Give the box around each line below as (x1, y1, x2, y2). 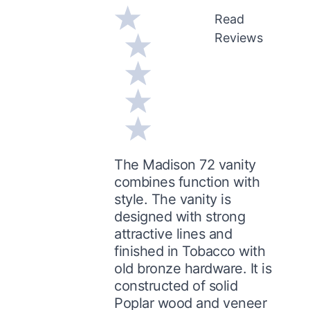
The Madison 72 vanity (114, 156, 256, 173)
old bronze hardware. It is (114, 259, 272, 277)
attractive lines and (114, 225, 232, 242)
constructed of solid (114, 277, 238, 294)
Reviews (214, 30, 263, 45)
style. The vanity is (114, 190, 231, 208)
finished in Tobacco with (114, 242, 266, 259)
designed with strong (114, 208, 246, 225)
